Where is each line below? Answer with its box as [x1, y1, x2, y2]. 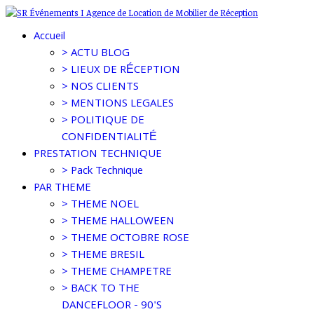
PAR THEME [34, 179, 91, 198]
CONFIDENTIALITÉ [62, 129, 157, 147]
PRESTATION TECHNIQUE [34, 146, 162, 164]
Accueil [34, 28, 65, 46]
